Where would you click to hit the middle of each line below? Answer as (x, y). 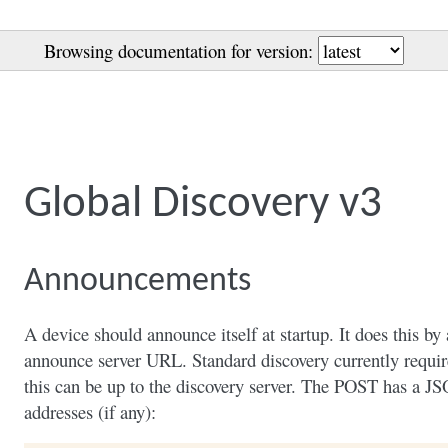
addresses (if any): (90, 411)
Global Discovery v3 (203, 204)
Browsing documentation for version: (181, 50)
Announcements (137, 281)
